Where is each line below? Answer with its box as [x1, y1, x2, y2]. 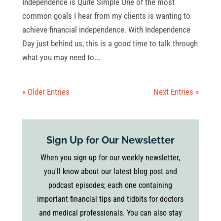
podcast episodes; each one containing [48, 180, 173, 190]
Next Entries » [153, 86, 199, 97]
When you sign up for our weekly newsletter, [40, 152, 181, 162]
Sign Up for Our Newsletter [46, 134, 175, 146]
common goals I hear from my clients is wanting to [22, 10, 190, 21]
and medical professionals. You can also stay [38, 208, 182, 218]
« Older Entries [22, 86, 70, 97]
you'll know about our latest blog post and [43, 166, 177, 176]
